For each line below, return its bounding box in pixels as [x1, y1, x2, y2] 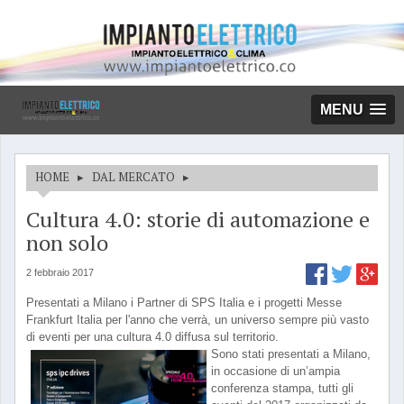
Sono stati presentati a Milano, [211, 347, 371, 361]
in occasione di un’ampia [211, 364, 340, 378]
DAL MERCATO [92, 169, 175, 185]
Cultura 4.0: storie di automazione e [26, 205, 370, 234]
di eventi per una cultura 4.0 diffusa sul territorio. [26, 330, 279, 344]
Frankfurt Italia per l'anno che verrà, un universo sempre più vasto [26, 313, 369, 326]
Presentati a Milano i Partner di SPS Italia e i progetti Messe [26, 296, 342, 309]
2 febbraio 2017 [26, 267, 94, 278]
